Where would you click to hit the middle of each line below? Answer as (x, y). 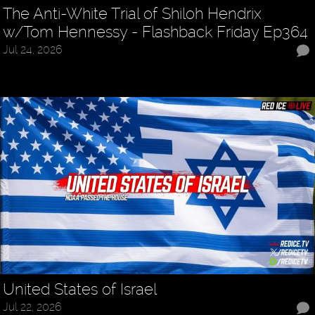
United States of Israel (80, 289)
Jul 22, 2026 (33, 307)
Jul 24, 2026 (33, 50)
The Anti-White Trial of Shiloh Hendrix (133, 14)
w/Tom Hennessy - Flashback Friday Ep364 (156, 32)
